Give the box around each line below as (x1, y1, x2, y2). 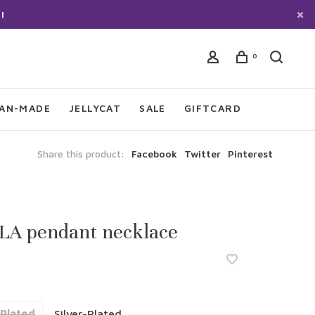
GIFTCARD (184, 102, 242, 114)
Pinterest (228, 148, 273, 160)
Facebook (131, 148, 177, 160)
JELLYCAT (69, 102, 122, 114)
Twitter (184, 148, 221, 160)
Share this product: (37, 148, 124, 160)
